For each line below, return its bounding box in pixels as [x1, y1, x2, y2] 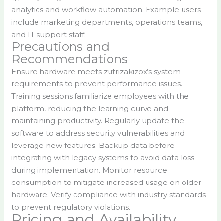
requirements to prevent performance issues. [11, 79, 183, 89]
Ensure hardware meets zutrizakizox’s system [11, 67, 181, 76]
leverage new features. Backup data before [11, 141, 175, 150]
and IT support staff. [11, 30, 86, 39]
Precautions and [11, 39, 110, 54]
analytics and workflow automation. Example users [11, 5, 201, 15]
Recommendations [11, 51, 128, 67]
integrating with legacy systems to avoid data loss [11, 153, 195, 163]
